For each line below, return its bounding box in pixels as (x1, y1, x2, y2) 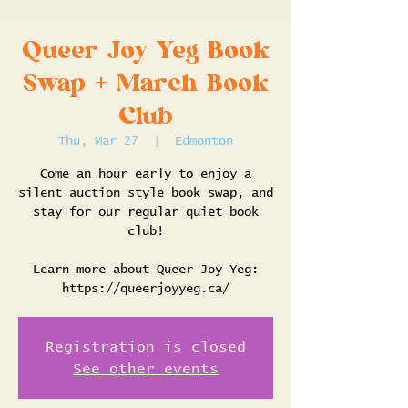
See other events (73, 362, 219, 376)
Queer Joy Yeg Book (22, 36, 270, 66)
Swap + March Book (23, 68, 269, 98)
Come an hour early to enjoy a (40, 168, 251, 180)
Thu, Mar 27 (58, 135, 138, 148)
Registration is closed (46, 340, 246, 354)
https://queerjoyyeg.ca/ (62, 282, 229, 295)
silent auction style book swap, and (18, 187, 273, 199)
